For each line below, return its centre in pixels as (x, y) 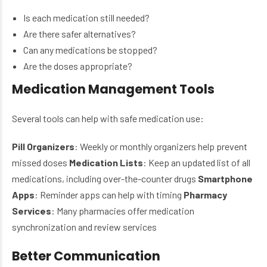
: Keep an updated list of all (197, 163)
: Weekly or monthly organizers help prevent (161, 147)
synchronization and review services (84, 227)
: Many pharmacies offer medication (123, 211)
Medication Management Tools (113, 89)
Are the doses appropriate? (78, 66)
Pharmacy (205, 195)
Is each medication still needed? (87, 18)
